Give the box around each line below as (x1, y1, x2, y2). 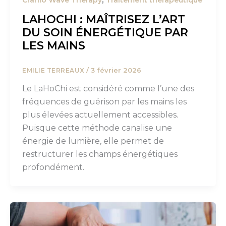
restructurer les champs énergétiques (22, 149, 178, 159)
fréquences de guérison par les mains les (22, 97, 187, 107)
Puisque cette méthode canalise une (22, 123, 172, 133)
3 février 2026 (91, 66, 141, 74)
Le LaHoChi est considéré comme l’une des (22, 84, 194, 94)
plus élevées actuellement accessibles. (22, 110, 178, 120)
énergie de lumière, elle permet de (22, 136, 164, 146)
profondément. (22, 162, 84, 173)
